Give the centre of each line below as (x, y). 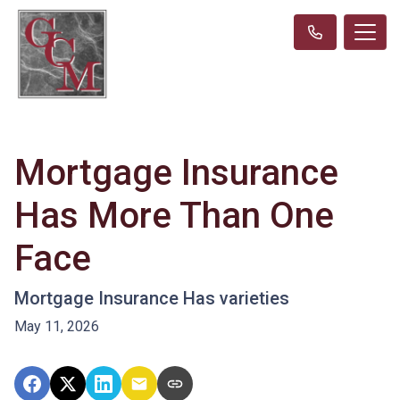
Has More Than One (174, 216)
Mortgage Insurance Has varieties (152, 298)
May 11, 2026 (57, 326)
